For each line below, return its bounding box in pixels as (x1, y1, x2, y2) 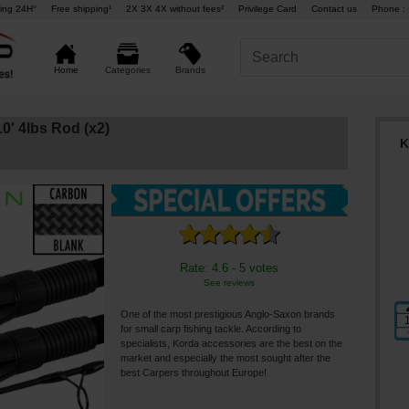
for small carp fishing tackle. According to (121, 323, 301, 335)
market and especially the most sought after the (121, 352, 330, 364)
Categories (105, 65, 152, 75)
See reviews (204, 278, 256, 288)
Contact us (310, 4, 357, 15)
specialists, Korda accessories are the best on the (121, 338, 342, 350)
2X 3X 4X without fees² (125, 4, 224, 15)
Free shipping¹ (50, 4, 111, 15)
